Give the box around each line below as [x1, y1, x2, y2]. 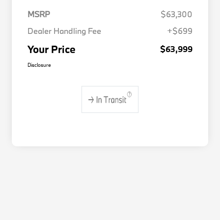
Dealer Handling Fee [27, 26, 101, 36]
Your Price [27, 42, 76, 56]
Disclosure [27, 61, 51, 69]
